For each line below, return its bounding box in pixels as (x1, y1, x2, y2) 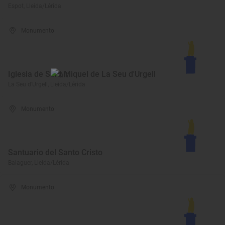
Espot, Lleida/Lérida (8, 3, 61, 10)
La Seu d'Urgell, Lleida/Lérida (8, 81, 85, 88)
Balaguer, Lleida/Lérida (8, 159, 69, 166)
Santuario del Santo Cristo (8, 148, 102, 157)
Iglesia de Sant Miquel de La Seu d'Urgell (8, 69, 156, 79)
